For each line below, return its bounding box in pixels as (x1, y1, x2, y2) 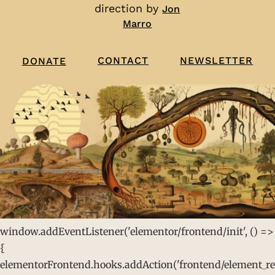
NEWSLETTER (180, 55, 254, 67)
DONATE (21, 55, 66, 67)
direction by (95, 2, 163, 15)
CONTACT (97, 55, 149, 67)
